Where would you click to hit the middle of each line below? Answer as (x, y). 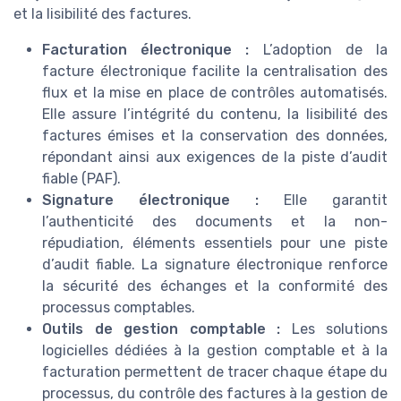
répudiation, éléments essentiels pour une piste (215, 243)
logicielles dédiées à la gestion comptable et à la (215, 351)
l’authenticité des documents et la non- (215, 222)
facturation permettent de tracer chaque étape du (215, 372)
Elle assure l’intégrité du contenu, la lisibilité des (215, 115)
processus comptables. (119, 308)
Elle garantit (323, 200)
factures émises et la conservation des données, (215, 136)
